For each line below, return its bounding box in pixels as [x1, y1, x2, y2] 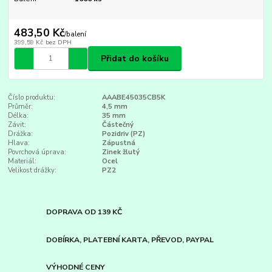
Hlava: [8, 138, 30, 148]
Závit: [8, 120, 27, 130]
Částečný [101, 120, 134, 130]
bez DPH [45, 38, 72, 47]
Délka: [8, 111, 29, 121]
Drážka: [8, 129, 33, 139]
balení [66, 30, 86, 39]
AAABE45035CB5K [101, 93, 165, 103]
